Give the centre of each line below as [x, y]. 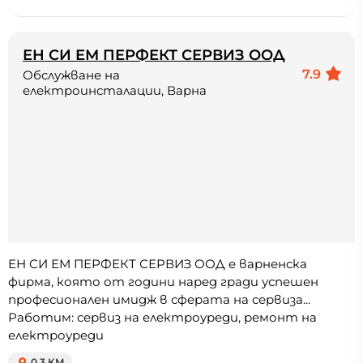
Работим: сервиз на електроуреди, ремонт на [162, 318]
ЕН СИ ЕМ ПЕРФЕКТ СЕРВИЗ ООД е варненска [158, 264]
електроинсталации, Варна [115, 91]
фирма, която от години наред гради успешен [163, 282]
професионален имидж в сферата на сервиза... [159, 300]
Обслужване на [71, 75]
